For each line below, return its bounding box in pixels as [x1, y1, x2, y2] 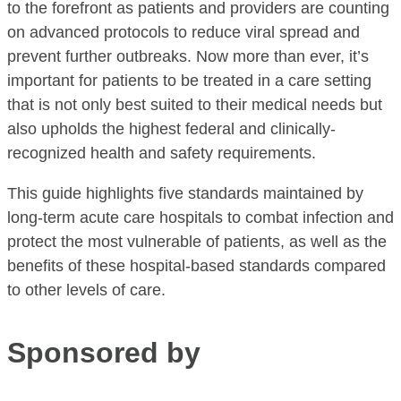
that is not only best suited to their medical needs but [7, 96, 382, 115]
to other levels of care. [7, 281, 166, 300]
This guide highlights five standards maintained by [7, 184, 363, 203]
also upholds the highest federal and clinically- [7, 120, 336, 139]
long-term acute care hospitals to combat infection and [7, 209, 394, 227]
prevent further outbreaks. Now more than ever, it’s [7, 47, 369, 66]
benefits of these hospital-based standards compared [7, 257, 386, 276]
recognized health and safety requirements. [7, 144, 316, 163]
